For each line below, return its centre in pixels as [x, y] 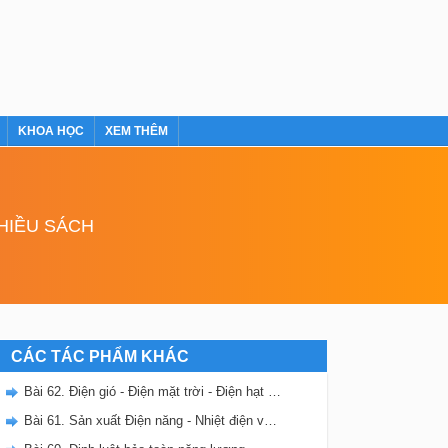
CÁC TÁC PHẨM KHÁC [99, 356]
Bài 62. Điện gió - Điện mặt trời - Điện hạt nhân [274, 391]
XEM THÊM [136, 131]
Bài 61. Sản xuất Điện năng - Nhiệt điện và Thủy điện [270, 420]
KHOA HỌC [50, 131]
